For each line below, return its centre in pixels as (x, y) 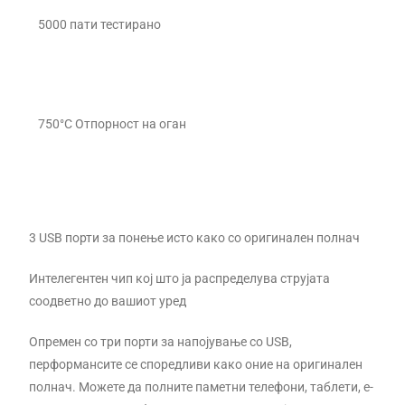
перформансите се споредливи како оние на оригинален (196, 364)
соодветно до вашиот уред (108, 301)
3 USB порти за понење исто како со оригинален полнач (195, 237)
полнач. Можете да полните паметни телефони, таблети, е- (202, 386)
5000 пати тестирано (100, 24)
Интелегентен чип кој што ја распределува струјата (180, 278)
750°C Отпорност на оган (113, 123)
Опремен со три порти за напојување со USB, (161, 341)
